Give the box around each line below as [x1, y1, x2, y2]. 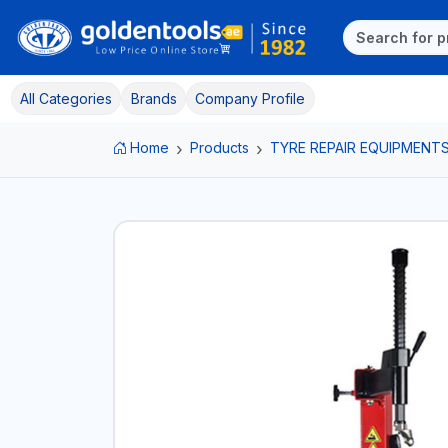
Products [190, 138, 249, 156]
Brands [130, 89, 177, 107]
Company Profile [195, 89, 306, 107]
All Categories [19, 89, 112, 107]
